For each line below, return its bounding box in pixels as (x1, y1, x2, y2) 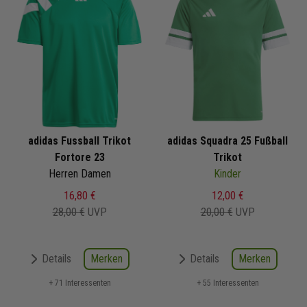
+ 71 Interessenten (48, 278, 111, 288)
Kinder (214, 167, 241, 180)
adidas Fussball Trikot (28, 134, 131, 147)
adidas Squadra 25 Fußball (167, 134, 288, 147)
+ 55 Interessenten (196, 278, 259, 288)
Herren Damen (48, 167, 111, 180)
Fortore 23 (54, 150, 105, 164)
